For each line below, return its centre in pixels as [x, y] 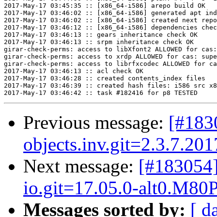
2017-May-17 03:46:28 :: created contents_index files [105, 78]
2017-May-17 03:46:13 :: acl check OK [74, 71]
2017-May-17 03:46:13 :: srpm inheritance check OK [99, 42]
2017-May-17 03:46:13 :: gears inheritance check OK [101, 35]
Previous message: [96, 123]
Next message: [81, 166]
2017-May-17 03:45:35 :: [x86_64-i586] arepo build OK [105, 6]
